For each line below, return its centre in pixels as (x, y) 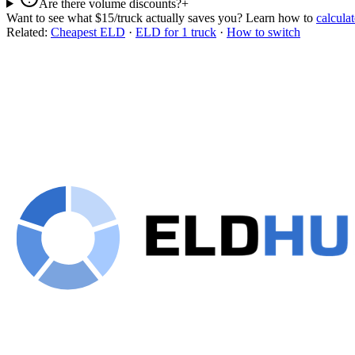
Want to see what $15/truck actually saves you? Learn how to (160, 17)
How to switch (263, 32)
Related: (29, 32)
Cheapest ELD (88, 32)
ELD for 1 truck (176, 32)
